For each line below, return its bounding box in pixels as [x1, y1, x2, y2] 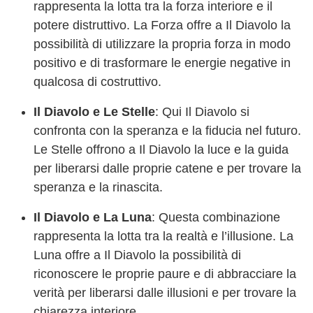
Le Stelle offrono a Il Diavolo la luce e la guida [34, 142, 289, 156]
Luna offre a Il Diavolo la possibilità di [34, 247, 241, 262]
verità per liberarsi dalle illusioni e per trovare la [34, 285, 296, 300]
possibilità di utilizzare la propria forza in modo [34, 36, 291, 51]
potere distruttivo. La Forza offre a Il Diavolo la [34, 17, 291, 32]
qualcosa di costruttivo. [34, 74, 161, 89]
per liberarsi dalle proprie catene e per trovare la [34, 161, 301, 175]
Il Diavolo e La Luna [34, 210, 152, 224]
